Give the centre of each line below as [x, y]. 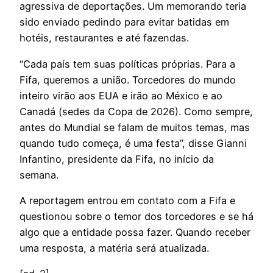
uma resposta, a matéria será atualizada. [114, 248]
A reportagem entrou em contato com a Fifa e [127, 200]
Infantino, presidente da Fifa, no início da [117, 159]
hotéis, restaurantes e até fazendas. [104, 38]
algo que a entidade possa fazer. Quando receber [135, 232]
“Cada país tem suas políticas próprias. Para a [127, 64]
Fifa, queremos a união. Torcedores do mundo [128, 80]
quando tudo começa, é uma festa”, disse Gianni [133, 143]
